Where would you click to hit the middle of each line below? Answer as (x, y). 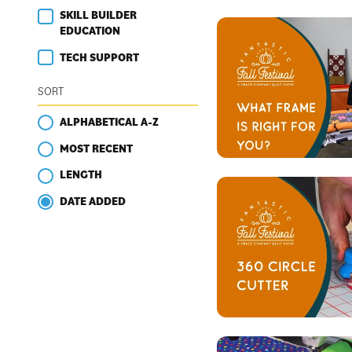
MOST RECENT (96, 148)
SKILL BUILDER (98, 15)
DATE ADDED (93, 202)
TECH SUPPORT (99, 57)
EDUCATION (90, 30)
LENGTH (81, 175)
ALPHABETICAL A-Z (109, 121)
